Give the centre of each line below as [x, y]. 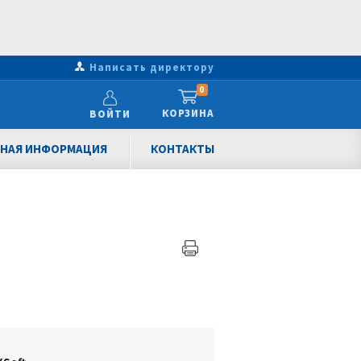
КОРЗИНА [188, 113]
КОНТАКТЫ [182, 149]
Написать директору [152, 67]
